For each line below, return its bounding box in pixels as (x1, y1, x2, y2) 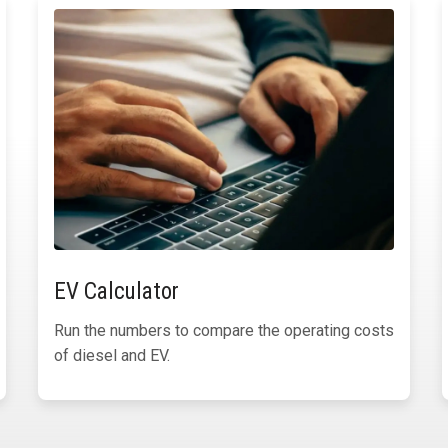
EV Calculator (53, 278, 179, 306)
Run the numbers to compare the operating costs (53, 321, 394, 341)
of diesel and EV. (53, 346, 170, 366)
